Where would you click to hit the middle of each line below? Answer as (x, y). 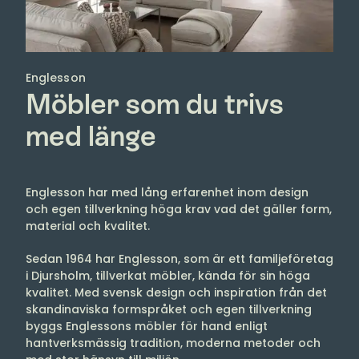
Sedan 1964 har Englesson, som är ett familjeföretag (179, 258)
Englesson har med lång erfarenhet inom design (167, 192)
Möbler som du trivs (155, 104)
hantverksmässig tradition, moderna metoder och (173, 343)
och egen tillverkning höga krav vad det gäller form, (179, 209)
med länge (91, 136)
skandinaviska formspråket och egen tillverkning (169, 309)
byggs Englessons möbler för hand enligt (147, 326)
